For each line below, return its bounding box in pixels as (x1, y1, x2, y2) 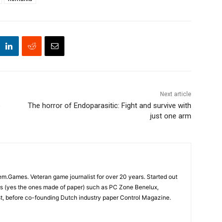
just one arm (150, 111, 191, 121)
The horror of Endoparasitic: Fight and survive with (27, 101, 191, 111)
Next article (160, 91, 191, 98)
